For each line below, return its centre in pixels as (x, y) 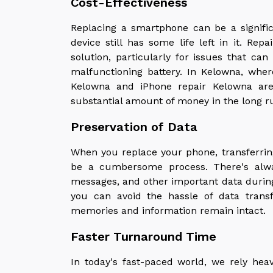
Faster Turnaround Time (144, 236)
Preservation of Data (134, 126)
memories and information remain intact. (168, 210)
